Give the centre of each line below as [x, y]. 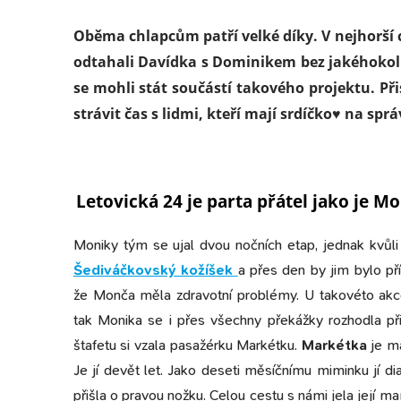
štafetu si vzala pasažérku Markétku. [187, 346]
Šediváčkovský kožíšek [153, 270]
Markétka [334, 346]
